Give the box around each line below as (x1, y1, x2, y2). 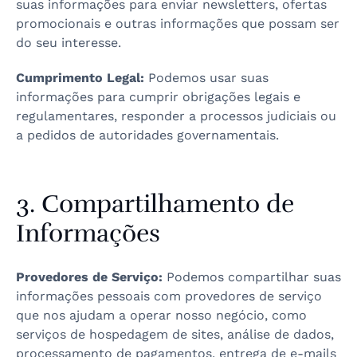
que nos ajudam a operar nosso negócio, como (16, 308, 307, 323)
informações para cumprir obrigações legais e (16, 89, 300, 104)
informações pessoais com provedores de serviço (16, 288, 322, 304)
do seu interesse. (16, 35, 121, 50)
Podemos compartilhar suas (163, 269, 341, 284)
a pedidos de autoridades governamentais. (16, 127, 279, 143)
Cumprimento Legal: (16, 70, 144, 85)
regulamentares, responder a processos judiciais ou (16, 108, 336, 124)
